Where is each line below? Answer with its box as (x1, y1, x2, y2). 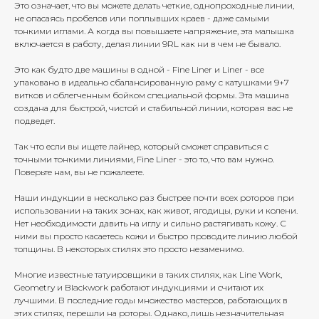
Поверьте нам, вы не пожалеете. (14, 167, 144, 178)
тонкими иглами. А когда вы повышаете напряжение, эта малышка (14, 26, 294, 37)
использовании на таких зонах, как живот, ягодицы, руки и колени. (14, 205, 298, 216)
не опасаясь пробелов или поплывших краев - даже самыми (14, 13, 269, 24)
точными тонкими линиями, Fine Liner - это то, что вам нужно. (14, 154, 274, 165)
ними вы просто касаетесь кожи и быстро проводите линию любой (14, 231, 298, 242)
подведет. (14, 115, 55, 127)
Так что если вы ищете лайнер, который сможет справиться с (14, 141, 268, 152)
